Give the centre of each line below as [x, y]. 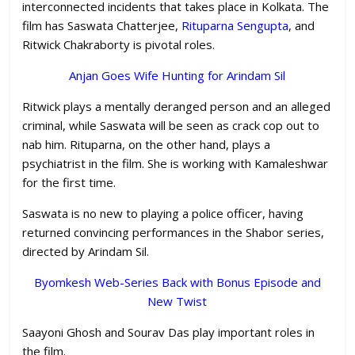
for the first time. [69, 183]
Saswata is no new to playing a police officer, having [163, 214]
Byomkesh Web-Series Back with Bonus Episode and [177, 282]
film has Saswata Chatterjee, [102, 26]
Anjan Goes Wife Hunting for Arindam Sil [177, 76]
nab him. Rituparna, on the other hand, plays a [147, 145]
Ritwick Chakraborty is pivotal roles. [119, 45]
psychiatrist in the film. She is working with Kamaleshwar [176, 164]
